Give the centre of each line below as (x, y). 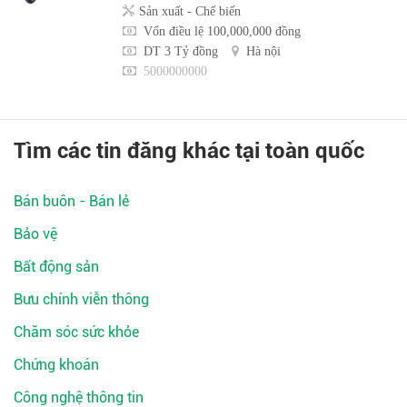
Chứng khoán (56, 365)
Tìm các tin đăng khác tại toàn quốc (189, 151)
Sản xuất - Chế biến (190, 11)
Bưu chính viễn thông (81, 300)
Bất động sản (56, 267)
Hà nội (263, 51)
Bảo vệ (35, 234)
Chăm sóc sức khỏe (76, 333)
